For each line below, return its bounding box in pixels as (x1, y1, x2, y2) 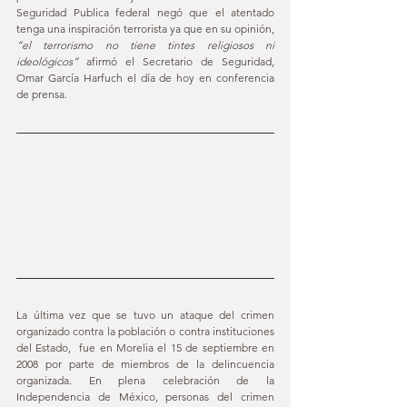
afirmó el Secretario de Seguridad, (78, 54, 274, 68)
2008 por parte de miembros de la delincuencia (16, 356, 274, 371)
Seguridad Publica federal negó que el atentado (16, 5, 274, 19)
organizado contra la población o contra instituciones (16, 323, 274, 338)
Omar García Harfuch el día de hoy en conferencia (16, 70, 274, 84)
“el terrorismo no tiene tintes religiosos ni (16, 37, 274, 52)
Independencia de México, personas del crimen (16, 389, 274, 403)
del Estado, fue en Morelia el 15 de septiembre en (16, 340, 274, 354)
